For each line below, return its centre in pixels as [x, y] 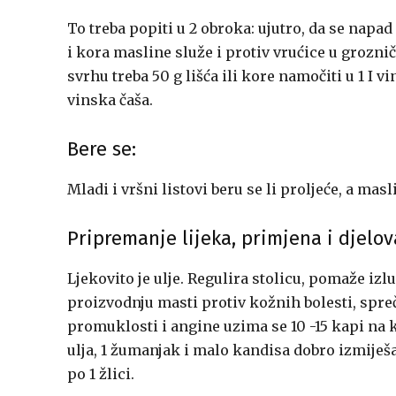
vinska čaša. [110, 100]
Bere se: [102, 149]
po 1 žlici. [101, 374]
